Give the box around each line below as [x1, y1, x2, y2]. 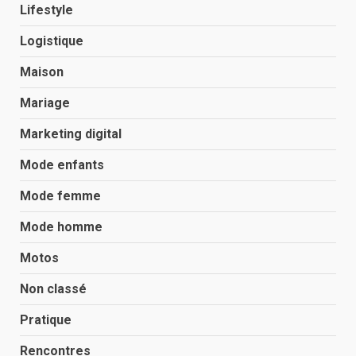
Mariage [20, 95, 70, 110]
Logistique [20, 33, 83, 48]
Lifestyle [20, 2, 73, 17]
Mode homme [20, 219, 103, 234]
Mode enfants [20, 157, 104, 172]
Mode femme [20, 188, 101, 203]
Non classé [20, 281, 87, 296]
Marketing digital [20, 126, 122, 141]
